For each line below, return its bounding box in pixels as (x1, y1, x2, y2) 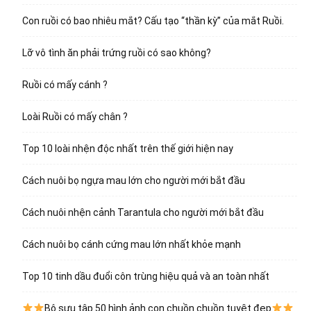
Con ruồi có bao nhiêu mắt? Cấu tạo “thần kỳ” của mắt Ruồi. (22, 15, 284, 27)
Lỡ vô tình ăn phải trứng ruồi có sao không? (22, 47, 211, 59)
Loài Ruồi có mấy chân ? (22, 111, 128, 123)
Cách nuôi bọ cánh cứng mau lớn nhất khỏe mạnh (22, 239, 241, 251)
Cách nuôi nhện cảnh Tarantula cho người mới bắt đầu (22, 207, 264, 219)
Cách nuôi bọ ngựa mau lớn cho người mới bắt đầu (22, 175, 245, 187)
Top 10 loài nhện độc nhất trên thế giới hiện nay (22, 143, 233, 155)
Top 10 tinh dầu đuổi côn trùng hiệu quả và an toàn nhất (22, 271, 269, 283)
